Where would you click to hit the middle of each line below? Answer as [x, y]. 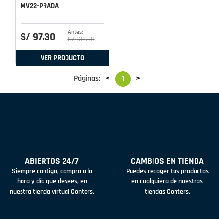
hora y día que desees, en [52, 182]
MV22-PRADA [40, 6]
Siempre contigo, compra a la [52, 171]
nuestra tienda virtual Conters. [52, 192]
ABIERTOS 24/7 [52, 161]
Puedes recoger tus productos [167, 171]
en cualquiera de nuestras [167, 182]
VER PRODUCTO [62, 58]
